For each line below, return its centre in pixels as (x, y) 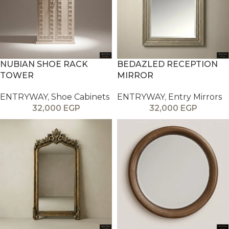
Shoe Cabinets (80, 97)
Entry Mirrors (195, 97)
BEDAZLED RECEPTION (167, 64)
